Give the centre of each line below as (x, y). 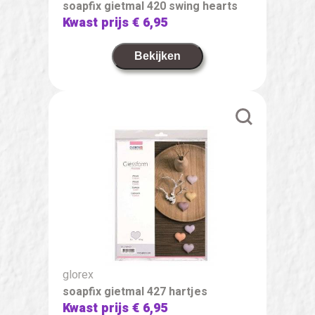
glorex (78, 275)
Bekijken (157, 56)
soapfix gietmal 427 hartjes (135, 291)
